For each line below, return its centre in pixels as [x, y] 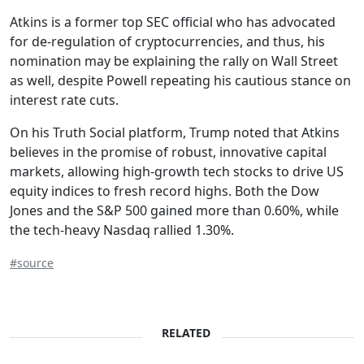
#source [32, 262]
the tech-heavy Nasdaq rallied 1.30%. [122, 230]
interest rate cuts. [64, 100]
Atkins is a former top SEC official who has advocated [173, 22]
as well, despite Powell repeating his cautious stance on [180, 80]
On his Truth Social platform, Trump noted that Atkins [175, 132]
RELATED [186, 332]
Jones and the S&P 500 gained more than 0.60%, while [174, 210]
